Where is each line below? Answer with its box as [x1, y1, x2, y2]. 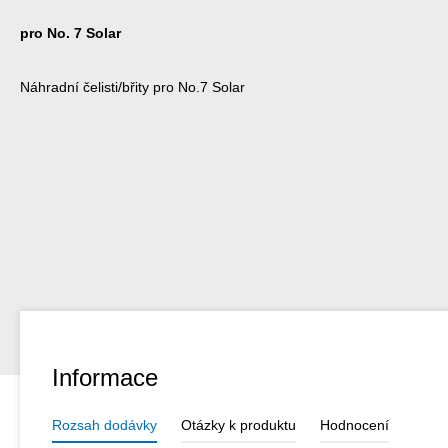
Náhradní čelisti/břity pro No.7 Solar [20, 78, 245, 95]
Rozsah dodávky [52, 416, 157, 433]
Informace [52, 363, 158, 391]
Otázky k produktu [181, 416, 296, 433]
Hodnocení [320, 416, 389, 433]
